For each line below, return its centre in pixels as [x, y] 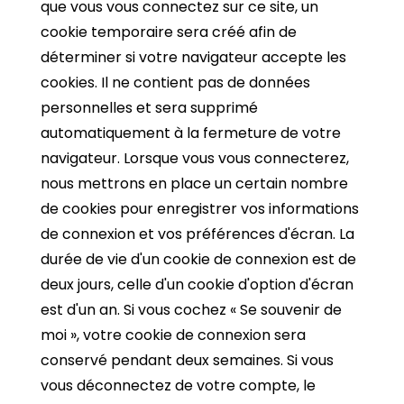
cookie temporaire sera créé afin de [169, 32]
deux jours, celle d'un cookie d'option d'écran [197, 284]
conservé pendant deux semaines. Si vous [187, 360]
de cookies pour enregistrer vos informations [200, 208]
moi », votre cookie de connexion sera [173, 335]
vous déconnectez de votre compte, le [178, 385]
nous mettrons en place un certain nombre [194, 183]
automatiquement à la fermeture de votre [191, 133]
